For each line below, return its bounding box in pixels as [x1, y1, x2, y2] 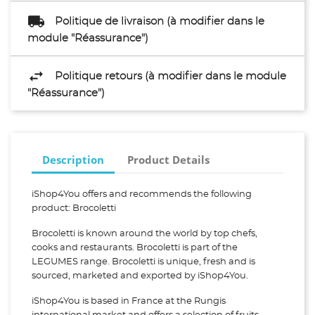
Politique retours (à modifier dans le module [55, 70, 286, 82]
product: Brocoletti [32, 204, 116, 213]
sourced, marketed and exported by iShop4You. [32, 271, 248, 281]
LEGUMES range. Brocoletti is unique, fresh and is [32, 257, 255, 266]
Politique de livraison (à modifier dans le [55, 15, 264, 27]
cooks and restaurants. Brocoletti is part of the [32, 243, 238, 252]
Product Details [127, 152, 210, 167]
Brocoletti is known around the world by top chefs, [32, 229, 257, 238]
